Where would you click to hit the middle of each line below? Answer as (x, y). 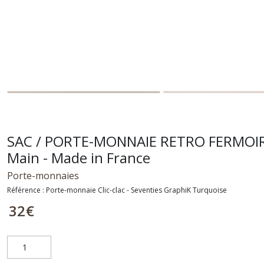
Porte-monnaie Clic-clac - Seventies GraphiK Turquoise (136, 190)
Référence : (27, 190)
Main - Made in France (79, 158)
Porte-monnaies (43, 176)
